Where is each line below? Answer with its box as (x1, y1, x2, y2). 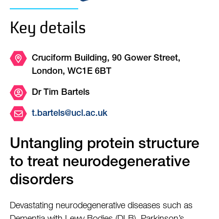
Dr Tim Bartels (32, 88, 89, 97)
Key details (10, 18, 86, 38)
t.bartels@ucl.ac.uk (32, 109, 108, 118)
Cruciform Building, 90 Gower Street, (32, 54, 180, 63)
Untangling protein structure (10, 138, 199, 153)
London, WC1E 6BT (32, 67, 111, 76)
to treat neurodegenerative (10, 156, 190, 171)
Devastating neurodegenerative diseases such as (10, 201, 193, 210)
